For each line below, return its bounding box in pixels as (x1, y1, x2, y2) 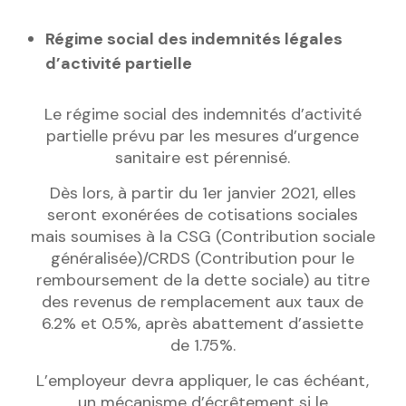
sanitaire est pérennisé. (115, 147, 291, 169)
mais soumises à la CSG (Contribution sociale (30, 226, 375, 248)
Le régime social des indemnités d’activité (43, 103, 362, 126)
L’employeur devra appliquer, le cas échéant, (36, 370, 370, 392)
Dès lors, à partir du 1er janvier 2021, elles (49, 182, 356, 205)
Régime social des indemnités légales (44, 28, 343, 51)
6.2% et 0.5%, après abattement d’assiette (42, 313, 364, 335)
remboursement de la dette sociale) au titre (35, 269, 370, 292)
